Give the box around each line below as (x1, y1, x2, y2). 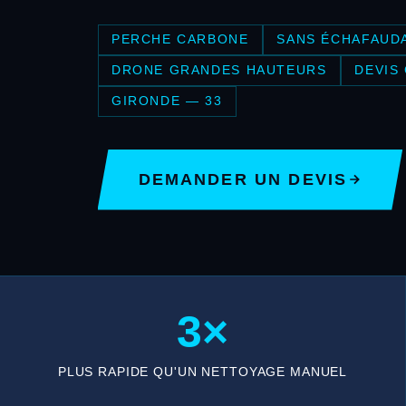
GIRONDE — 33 (111, 94, 223, 108)
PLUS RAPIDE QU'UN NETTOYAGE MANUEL (57, 363, 348, 379)
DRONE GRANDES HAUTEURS (111, 63, 327, 77)
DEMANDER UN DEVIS (138, 169, 348, 188)
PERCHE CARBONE (111, 33, 249, 46)
